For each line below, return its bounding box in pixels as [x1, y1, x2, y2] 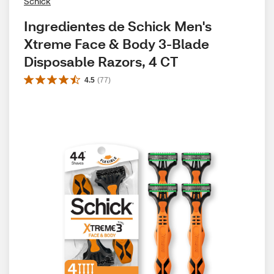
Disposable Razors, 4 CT [24, 53, 178, 70]
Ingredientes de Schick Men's [24, 17, 212, 35]
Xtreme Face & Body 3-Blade [24, 35, 209, 53]
